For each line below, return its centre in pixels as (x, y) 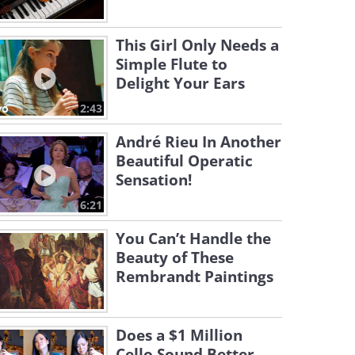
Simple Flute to (172, 64)
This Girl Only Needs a (197, 45)
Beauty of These (175, 258)
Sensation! (154, 180)
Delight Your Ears (180, 83)
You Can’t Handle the (193, 239)
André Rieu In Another (198, 142)
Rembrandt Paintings (195, 277)
